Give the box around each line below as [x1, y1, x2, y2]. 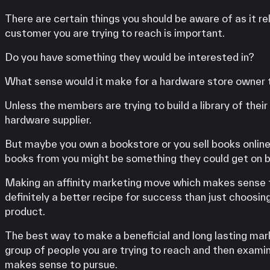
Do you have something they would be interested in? [5, 51, 254, 63]
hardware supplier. [5, 114, 92, 126]
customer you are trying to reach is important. [5, 27, 225, 39]
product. [5, 206, 45, 218]
